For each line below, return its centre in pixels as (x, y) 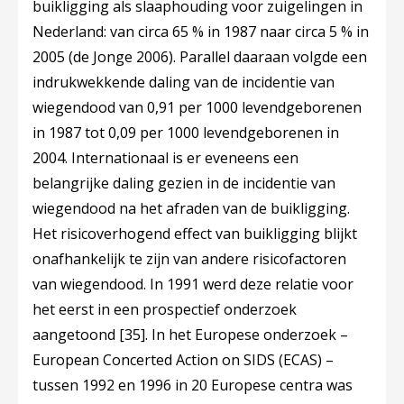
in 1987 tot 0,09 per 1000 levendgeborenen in (186, 133)
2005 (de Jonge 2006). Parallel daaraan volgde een (200, 57)
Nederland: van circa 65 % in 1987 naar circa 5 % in (201, 32)
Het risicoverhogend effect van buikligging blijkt (195, 234)
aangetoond (76, 335)
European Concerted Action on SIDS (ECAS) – (183, 360)
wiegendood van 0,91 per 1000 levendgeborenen (197, 107)
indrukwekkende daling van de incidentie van (184, 82)
